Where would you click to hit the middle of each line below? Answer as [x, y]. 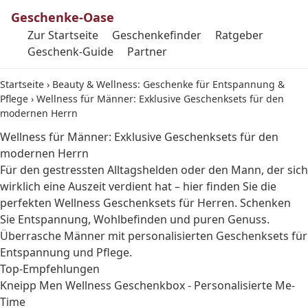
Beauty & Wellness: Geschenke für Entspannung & [168, 84]
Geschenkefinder [157, 35]
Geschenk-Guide [70, 52]
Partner [147, 52]
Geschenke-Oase [63, 17]
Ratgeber [239, 35]
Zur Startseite [63, 35]
